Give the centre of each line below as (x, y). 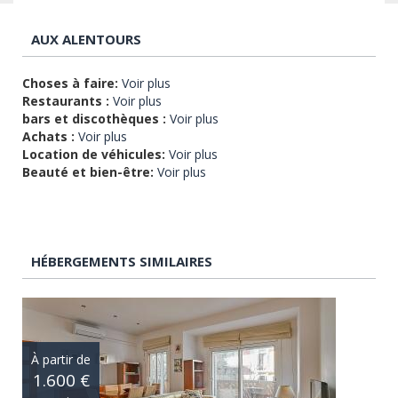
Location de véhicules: (94, 154)
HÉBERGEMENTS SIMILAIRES (122, 261)
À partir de (61, 360)
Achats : (48, 136)
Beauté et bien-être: (88, 171)
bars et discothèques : (94, 118)
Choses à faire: (70, 83)
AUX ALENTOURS (86, 39)
